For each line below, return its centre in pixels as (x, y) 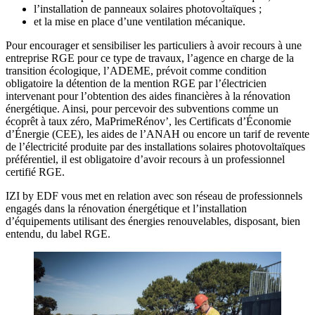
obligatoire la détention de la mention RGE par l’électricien (136, 83)
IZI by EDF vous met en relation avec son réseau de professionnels (154, 195)
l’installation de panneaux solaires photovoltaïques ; (148, 8)
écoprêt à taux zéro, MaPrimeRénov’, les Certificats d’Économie (148, 121)
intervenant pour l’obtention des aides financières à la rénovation (148, 96)
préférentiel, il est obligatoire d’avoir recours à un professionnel (145, 159)
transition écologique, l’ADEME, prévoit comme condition (136, 70)
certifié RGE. (35, 172)
